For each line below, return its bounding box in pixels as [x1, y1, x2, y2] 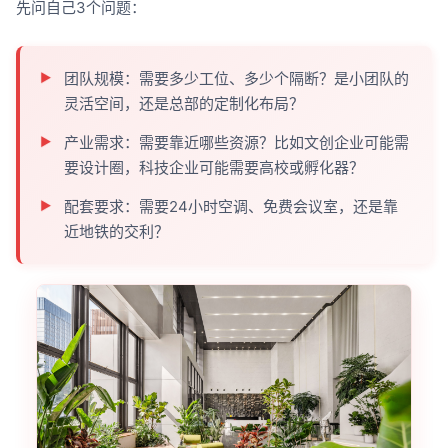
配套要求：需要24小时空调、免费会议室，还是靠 [63, 196, 398, 216]
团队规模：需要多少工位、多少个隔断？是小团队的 [63, 68, 409, 88]
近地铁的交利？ [63, 221, 169, 241]
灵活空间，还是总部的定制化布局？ [63, 93, 304, 113]
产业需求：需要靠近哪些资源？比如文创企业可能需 [63, 132, 409, 152]
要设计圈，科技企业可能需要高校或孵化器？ [63, 157, 364, 177]
